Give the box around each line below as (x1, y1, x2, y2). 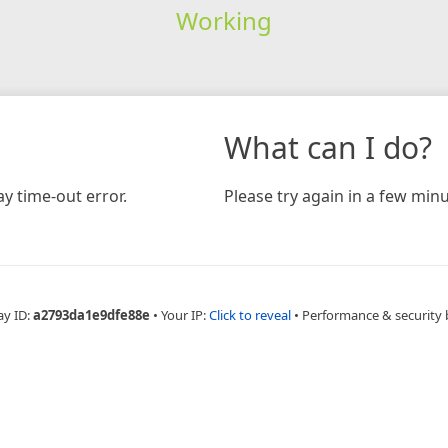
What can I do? (224, 126, 432, 168)
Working (175, 3, 272, 37)
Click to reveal (208, 305, 291, 324)
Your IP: (160, 305, 209, 324)
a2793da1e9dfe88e (32, 305, 150, 324)
